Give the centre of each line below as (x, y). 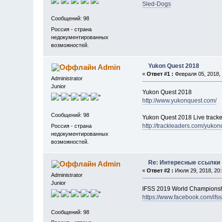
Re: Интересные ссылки (184, 162)
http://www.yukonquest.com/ (179, 100)
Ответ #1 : (160, 74)
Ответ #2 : (160, 170)
